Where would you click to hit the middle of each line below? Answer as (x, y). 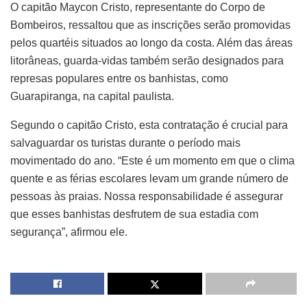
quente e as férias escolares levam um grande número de (149, 179)
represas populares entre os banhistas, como (119, 79)
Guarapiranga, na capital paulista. (92, 97)
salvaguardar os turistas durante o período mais (125, 143)
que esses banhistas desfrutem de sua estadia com (134, 214)
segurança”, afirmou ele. (69, 232)
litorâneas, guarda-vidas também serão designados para (147, 61)
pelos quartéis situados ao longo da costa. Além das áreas (151, 43)
